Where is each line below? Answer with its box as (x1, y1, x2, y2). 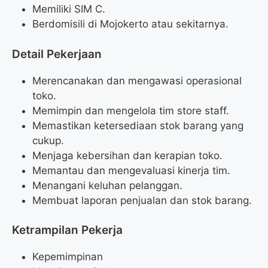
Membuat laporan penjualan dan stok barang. (32, 194, 252, 206)
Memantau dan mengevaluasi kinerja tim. (32, 164, 230, 176)
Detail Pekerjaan (12, 47, 102, 61)
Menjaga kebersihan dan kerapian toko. (32, 149, 223, 162)
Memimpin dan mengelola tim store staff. (32, 104, 229, 117)
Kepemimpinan (32, 251, 103, 263)
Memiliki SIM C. (32, 3, 105, 16)
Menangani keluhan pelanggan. (32, 179, 182, 191)
